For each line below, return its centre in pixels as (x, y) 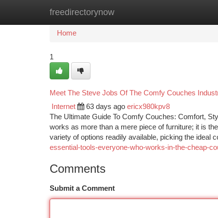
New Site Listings (126, 12)
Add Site (181, 12)
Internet (64, 107)
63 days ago (106, 107)
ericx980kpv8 (148, 107)
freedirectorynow (82, 12)
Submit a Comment (82, 188)
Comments (78, 169)
